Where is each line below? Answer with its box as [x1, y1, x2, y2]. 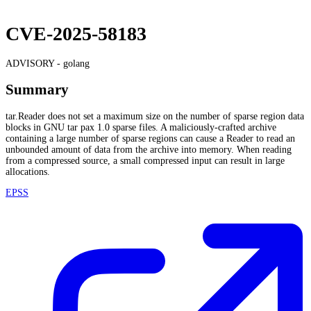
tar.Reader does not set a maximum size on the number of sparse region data [6, 110, 304, 121]
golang [63, 58, 90, 69]
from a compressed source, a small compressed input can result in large [6, 155, 285, 166]
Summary [6, 81, 69, 99]
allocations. [6, 166, 50, 177]
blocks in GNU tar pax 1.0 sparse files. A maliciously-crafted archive [6, 121, 276, 133]
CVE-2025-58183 [6, 23, 146, 45]
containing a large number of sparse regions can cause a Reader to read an [6, 133, 295, 144]
